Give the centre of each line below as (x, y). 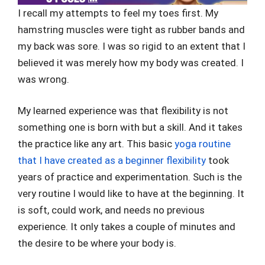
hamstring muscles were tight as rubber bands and (131, 29)
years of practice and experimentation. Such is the (130, 177)
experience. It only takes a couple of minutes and (127, 227)
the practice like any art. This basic (96, 144)
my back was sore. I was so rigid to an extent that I (132, 46)
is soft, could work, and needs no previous (111, 210)
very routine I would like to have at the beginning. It (131, 193)
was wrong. (43, 79)
